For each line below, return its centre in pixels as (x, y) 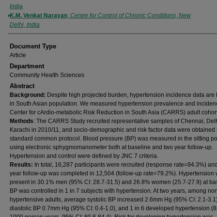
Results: (22, 165)
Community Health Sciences (47, 75)
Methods (22, 121)
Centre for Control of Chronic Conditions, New (131, 15)
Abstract (22, 86)
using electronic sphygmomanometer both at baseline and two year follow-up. (111, 147)
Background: (28, 95)
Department (27, 66)
